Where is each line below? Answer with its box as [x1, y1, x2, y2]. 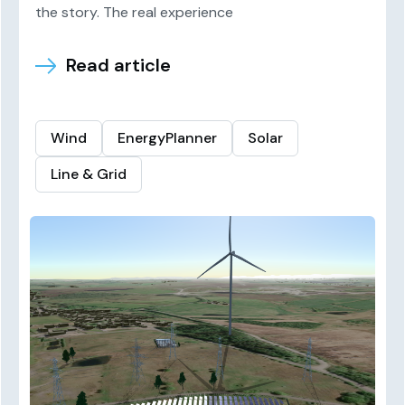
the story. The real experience [35, 3, 234, 22]
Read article [66, 53, 172, 77]
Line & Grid [51, 165, 127, 184]
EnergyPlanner [118, 128, 218, 147]
